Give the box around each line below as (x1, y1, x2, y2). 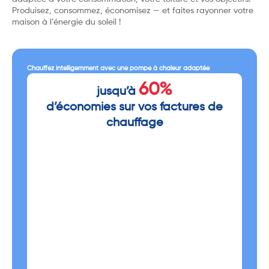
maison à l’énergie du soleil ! (12, 17, 121, 26)
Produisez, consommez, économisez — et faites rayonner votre (12, 6, 253, 15)
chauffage (106, 117, 163, 130)
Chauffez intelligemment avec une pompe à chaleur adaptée (27, 65, 210, 72)
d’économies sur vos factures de (46, 101, 223, 114)
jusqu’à (97, 86, 139, 98)
